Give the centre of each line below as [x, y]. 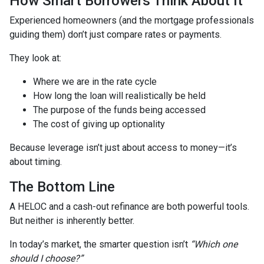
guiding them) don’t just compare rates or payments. [115, 34]
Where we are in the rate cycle [95, 81]
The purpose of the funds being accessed [119, 110]
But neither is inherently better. [72, 220]
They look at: [35, 58]
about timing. [36, 161]
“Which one [214, 244]
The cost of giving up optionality [99, 124]
